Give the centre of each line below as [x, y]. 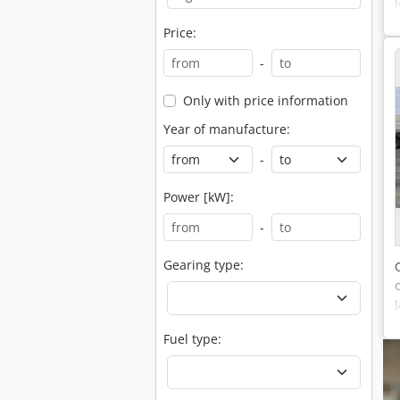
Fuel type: [192, 339]
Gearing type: [204, 265]
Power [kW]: [199, 197]
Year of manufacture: [227, 129]
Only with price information [265, 100]
